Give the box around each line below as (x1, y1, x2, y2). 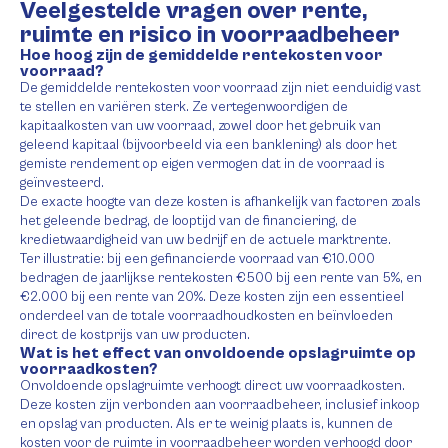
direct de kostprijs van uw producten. (20, 327, 250, 343)
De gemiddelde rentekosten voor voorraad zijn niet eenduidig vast (20, 80, 421, 96)
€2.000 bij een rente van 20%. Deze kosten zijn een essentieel (20, 289, 404, 305)
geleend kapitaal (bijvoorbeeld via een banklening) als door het (20, 137, 397, 153)
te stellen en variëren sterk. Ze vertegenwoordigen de (20, 99, 348, 115)
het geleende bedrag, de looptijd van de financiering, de (20, 213, 357, 229)
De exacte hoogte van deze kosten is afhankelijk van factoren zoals (20, 194, 421, 210)
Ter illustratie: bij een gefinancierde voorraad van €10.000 (20, 251, 375, 267)
